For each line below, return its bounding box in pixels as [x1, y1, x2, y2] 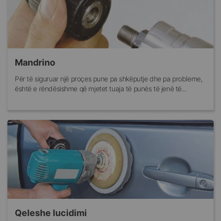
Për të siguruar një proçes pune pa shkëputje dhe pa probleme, [15, 74, 203, 83]
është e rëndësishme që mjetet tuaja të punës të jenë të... [15, 84, 187, 93]
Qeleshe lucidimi [15, 208, 87, 219]
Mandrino [15, 57, 55, 68]
